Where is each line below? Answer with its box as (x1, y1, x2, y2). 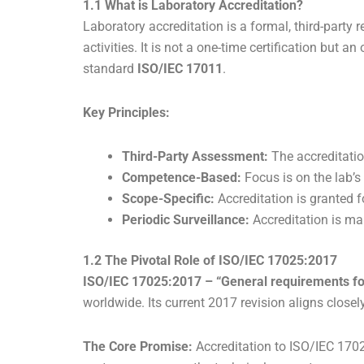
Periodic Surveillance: (122, 212, 249, 228)
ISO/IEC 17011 (137, 61, 223, 77)
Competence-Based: (122, 170, 241, 186)
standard (83, 61, 137, 77)
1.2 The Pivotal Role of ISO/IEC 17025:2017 (83, 253, 337, 269)
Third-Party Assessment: (122, 149, 268, 165)
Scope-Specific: (122, 191, 214, 207)
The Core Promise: (83, 339, 193, 355)
